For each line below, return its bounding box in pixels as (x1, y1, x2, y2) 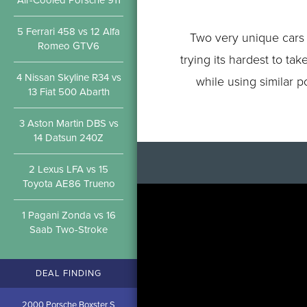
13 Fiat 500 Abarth (27, 86, 110, 98)
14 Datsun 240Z (34, 132, 103, 144)
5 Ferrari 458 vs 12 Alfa (17, 25, 120, 38)
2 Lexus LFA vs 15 (29, 163, 108, 175)
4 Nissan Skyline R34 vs (16, 71, 121, 84)
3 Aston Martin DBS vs (19, 117, 119, 130)
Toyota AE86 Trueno (22, 177, 115, 190)
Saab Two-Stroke (29, 223, 108, 236)
